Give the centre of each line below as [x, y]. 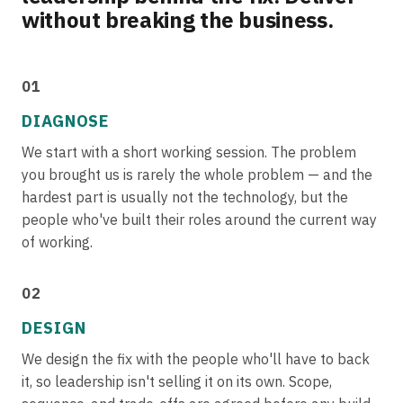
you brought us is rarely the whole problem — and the [197, 175]
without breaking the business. [178, 20]
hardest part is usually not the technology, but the [185, 197]
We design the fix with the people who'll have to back [196, 359]
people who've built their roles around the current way [199, 219]
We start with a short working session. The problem [189, 152]
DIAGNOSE [66, 121]
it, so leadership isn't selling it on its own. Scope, [177, 381]
